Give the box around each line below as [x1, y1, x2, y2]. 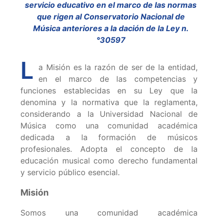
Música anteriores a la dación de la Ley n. [33, 23, 189, 34]
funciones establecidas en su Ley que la [20, 86, 198, 96]
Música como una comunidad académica [20, 121, 198, 131]
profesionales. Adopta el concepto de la [20, 144, 198, 154]
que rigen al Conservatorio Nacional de [36, 12, 185, 22]
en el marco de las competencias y [38, 74, 198, 84]
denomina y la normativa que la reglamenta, [20, 97, 198, 108]
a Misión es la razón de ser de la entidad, [38, 62, 198, 73]
